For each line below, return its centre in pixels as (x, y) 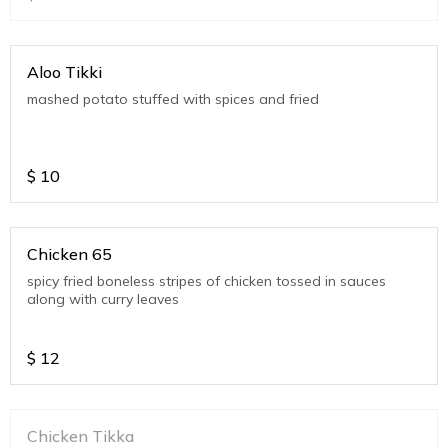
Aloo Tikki (64, 72)
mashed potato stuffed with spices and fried (173, 99)
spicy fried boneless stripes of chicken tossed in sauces (206, 281)
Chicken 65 (69, 254)
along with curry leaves (103, 299)
